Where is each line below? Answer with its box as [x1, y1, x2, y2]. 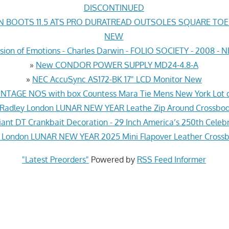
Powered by [88, 154, 137, 165]
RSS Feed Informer [136, 154, 206, 165]
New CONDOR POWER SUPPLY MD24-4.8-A [35, 59, 198, 70]
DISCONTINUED [83, 2, 144, 13]
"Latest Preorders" [21, 154, 89, 165]
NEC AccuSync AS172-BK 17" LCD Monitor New [32, 74, 202, 84]
